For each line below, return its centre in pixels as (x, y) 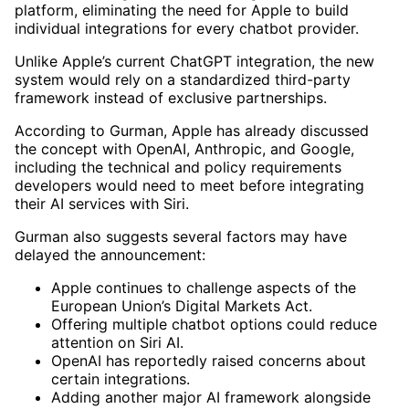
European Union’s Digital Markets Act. (182, 305)
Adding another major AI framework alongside (211, 397)
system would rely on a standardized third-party (183, 79)
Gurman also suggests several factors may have (181, 236)
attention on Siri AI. (117, 342)
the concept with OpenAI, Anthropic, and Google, (184, 148)
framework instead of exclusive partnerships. (171, 97)
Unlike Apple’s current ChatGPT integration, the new (194, 61)
